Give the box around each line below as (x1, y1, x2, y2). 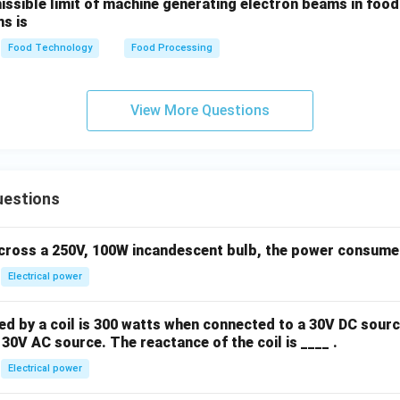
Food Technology (8, 42, 92, 54)
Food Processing (131, 42, 212, 54)
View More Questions (130, 102, 270, 119)
